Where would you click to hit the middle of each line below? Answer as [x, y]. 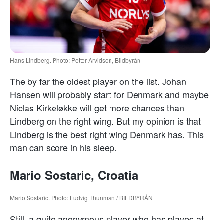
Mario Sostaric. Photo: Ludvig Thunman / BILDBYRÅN [81, 197]
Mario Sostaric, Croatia [74, 175]
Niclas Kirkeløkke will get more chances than [97, 107]
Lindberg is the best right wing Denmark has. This [107, 134]
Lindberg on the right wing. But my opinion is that [105, 121]
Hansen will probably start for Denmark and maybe [109, 94]
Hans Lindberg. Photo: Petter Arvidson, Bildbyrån [75, 60]
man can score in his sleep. [63, 147]
